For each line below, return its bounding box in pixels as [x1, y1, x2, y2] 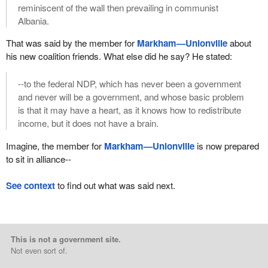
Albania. [17, 14, 49, 27]
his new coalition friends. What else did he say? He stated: [5, 50, 232, 63]
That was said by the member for [5, 36, 137, 50]
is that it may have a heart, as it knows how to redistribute [17, 103, 241, 117]
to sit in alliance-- [5, 152, 71, 165]
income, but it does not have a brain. [17, 117, 159, 130]
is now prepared [194, 139, 259, 152]
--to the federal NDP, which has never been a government [17, 77, 241, 90]
